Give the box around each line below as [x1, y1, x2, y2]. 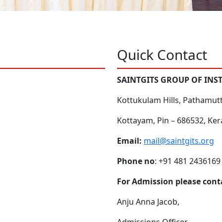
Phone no [117, 156, 155, 166]
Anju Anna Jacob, [117, 196, 179, 207]
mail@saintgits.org [144, 135, 214, 146]
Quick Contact [117, 45, 207, 64]
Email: [117, 135, 142, 146]
